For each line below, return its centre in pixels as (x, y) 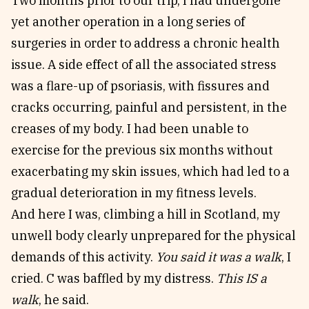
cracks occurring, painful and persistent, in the (149, 107)
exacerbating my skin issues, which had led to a (150, 171)
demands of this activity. (83, 257)
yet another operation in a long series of (128, 22)
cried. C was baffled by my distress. (114, 278)
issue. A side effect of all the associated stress (144, 64)
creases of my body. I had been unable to (130, 129)
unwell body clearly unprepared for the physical (153, 236)
